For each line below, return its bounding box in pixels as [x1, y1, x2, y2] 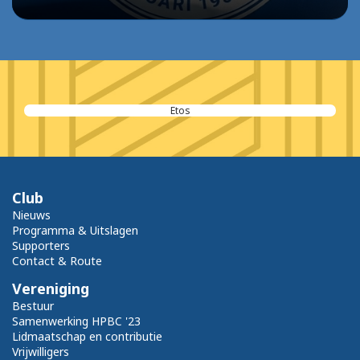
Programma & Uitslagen [12, 223, 138, 239]
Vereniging [12, 279, 89, 299]
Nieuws [12, 207, 51, 223]
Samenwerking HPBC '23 [12, 313, 141, 329]
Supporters [12, 238, 70, 254]
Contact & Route [12, 253, 102, 269]
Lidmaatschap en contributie [12, 329, 162, 345]
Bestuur [12, 298, 54, 314]
